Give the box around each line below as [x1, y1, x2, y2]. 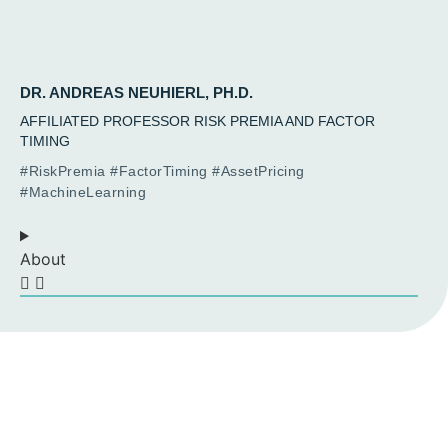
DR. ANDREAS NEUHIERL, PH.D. [20, 84, 253, 102]
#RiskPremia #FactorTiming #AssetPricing [20, 163, 305, 180]
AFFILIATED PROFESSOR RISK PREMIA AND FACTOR [20, 113, 375, 130]
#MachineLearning [20, 184, 146, 201]
